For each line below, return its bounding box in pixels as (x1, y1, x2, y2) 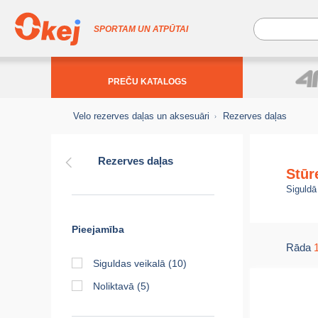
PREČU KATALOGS (107, 77, 187, 87)
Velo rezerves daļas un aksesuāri (73, 111, 209, 121)
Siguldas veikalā (93, 257, 166, 269)
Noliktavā (93, 280, 135, 292)
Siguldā (286, 184, 317, 194)
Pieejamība (72, 224, 124, 235)
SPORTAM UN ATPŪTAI (94, 24, 188, 34)
